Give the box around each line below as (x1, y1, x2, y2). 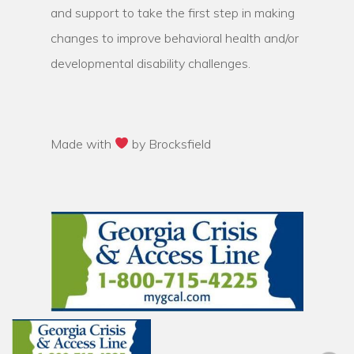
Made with (51, 135, 115, 152)
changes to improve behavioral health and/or (51, 29, 299, 46)
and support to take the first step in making (51, 4, 295, 21)
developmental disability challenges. (51, 55, 250, 71)
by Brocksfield (129, 135, 212, 152)
